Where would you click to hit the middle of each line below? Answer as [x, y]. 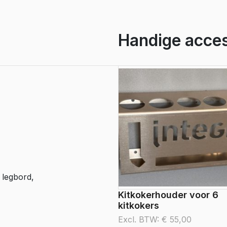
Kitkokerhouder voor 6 [168, 195]
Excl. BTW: [140, 219]
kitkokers [139, 205]
